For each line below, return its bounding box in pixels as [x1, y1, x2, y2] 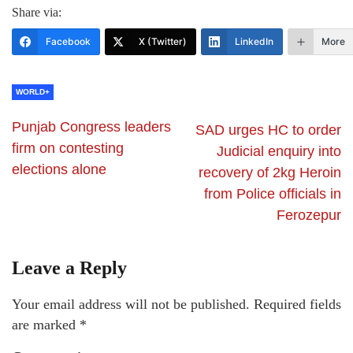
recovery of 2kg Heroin [199, 165, 341, 181]
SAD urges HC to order [195, 122, 341, 139]
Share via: [12, 6, 61, 20]
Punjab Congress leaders [12, 119, 171, 136]
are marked [12, 317, 80, 333]
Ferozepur [277, 207, 341, 224]
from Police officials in [204, 186, 341, 203]
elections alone [12, 162, 106, 178]
